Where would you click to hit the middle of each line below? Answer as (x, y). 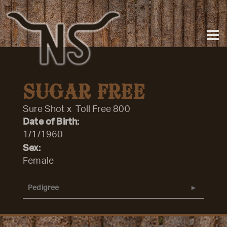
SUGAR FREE (84, 93)
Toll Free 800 (103, 109)
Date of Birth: (51, 122)
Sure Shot (44, 109)
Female (39, 161)
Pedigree (44, 188)
